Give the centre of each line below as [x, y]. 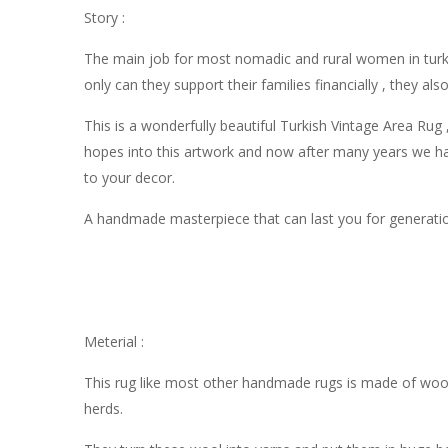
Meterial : [114, 342]
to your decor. [129, 178]
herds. [103, 409]
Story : [104, 18]
